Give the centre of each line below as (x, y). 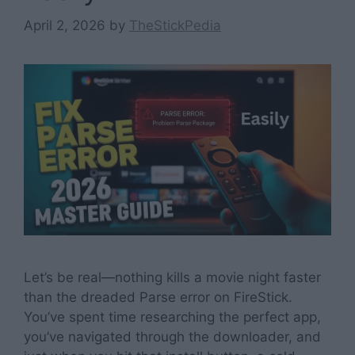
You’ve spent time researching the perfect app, (172, 317)
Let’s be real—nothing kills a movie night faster (172, 278)
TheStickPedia (175, 25)
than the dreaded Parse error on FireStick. (158, 298)
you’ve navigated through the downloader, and (172, 337)
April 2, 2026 (65, 25)
